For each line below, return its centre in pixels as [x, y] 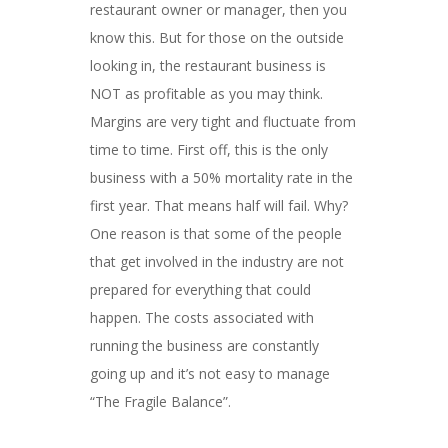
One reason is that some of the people [215, 233]
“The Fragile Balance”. [160, 401]
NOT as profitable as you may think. [206, 93]
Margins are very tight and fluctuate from [222, 121]
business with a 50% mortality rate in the [221, 177]
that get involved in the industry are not [216, 261]
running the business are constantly [204, 345]
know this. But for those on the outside [216, 37]
